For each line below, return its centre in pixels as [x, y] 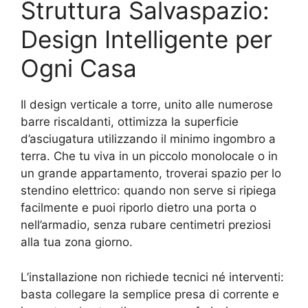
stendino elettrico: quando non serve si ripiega [148, 190]
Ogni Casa [79, 68]
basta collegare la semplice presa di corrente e [150, 294]
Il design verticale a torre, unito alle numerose [147, 104]
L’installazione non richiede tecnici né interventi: [152, 277]
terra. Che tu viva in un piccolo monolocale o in [149, 156]
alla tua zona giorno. [77, 242]
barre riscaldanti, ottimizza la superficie [130, 122]
